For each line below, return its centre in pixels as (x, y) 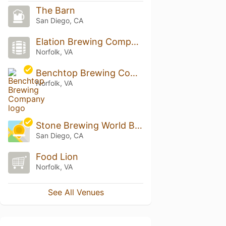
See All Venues (76, 192)
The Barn (55, 11)
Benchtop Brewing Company (134, 73)
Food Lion (57, 157)
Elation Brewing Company (135, 42)
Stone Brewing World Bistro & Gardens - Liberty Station (138, 126)
